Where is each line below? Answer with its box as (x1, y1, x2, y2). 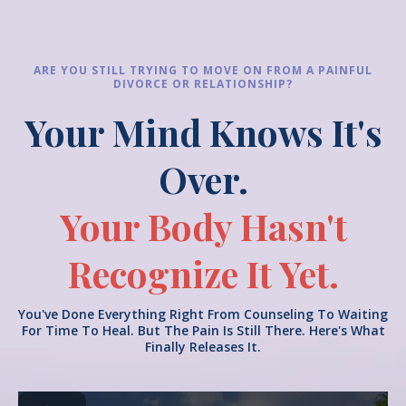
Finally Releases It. (145, 338, 261, 355)
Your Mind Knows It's (24, 108, 382, 156)
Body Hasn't (147, 202, 347, 250)
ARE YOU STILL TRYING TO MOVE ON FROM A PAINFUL (34, 63, 372, 78)
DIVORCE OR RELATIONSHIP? (113, 76, 293, 92)
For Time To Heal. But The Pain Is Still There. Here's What (21, 322, 385, 339)
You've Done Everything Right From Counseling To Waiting (18, 305, 388, 323)
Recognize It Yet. (67, 249, 339, 297)
